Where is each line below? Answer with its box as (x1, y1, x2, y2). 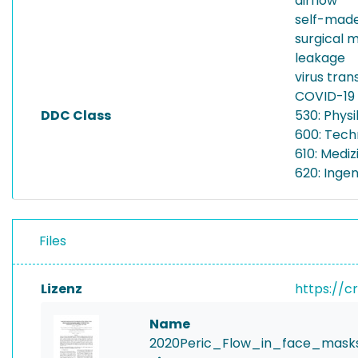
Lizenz (41, 280, 82, 298)
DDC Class (41, 106, 111, 125)
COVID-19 (295, 87, 355, 105)
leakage (295, 49, 345, 67)
